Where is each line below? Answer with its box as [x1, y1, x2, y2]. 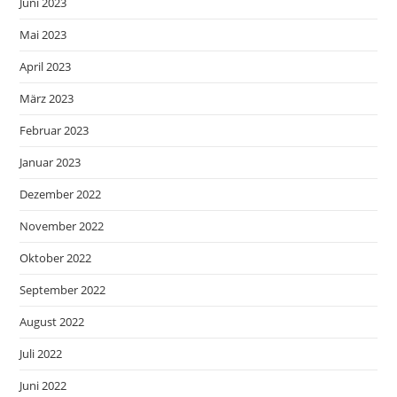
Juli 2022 [19, 346, 63, 362]
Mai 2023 [19, 27, 67, 43]
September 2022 [19, 282, 106, 299]
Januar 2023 [19, 154, 82, 171]
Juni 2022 [19, 378, 67, 394]
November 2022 [19, 218, 105, 235]
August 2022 [19, 314, 85, 331]
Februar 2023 [19, 122, 90, 139]
